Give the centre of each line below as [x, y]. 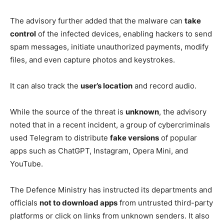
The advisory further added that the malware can [97, 20]
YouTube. [26, 163]
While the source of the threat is [68, 111]
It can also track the [45, 85]
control [23, 33]
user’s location [106, 85]
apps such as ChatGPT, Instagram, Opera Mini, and [99, 150]
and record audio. [164, 85]
